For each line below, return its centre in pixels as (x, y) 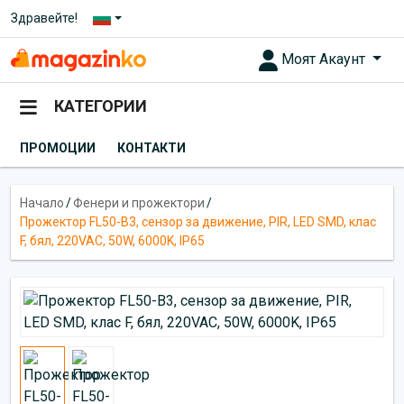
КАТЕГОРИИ (101, 106)
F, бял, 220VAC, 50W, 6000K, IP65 (112, 240)
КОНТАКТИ (151, 147)
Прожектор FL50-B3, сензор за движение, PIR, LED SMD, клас (198, 221)
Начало (42, 202)
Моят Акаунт (326, 59)
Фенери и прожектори (139, 202)
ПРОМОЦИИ (58, 147)
